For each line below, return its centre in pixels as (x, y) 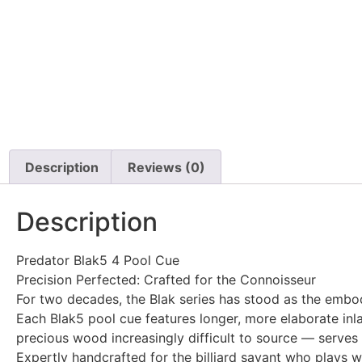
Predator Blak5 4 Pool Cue (98, 261)
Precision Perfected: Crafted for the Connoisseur (166, 280)
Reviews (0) (166, 167)
